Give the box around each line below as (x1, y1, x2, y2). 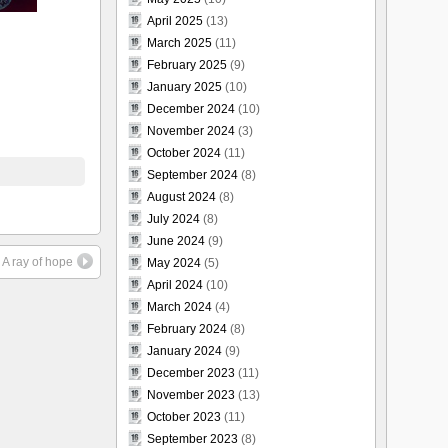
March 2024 (147, 300, 212, 314)
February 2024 (147, 322, 227, 336)
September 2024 (147, 168, 238, 182)
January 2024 (147, 344, 222, 358)
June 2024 (147, 234, 205, 248)
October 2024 (147, 146, 221, 160)
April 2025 (147, 14, 203, 28)
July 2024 (147, 212, 200, 226)
